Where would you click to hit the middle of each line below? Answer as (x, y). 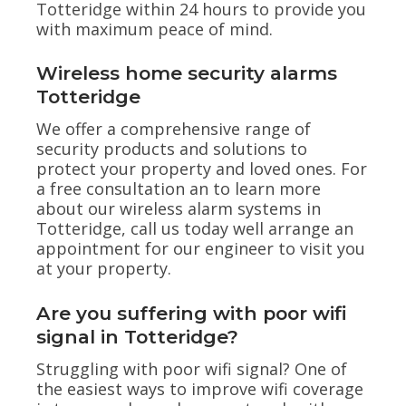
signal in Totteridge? (137, 336)
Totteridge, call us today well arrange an (195, 229)
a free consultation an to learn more (179, 189)
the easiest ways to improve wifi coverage (200, 388)
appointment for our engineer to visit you (201, 249)
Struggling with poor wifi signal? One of (192, 368)
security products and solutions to (172, 149)
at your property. (104, 269)
